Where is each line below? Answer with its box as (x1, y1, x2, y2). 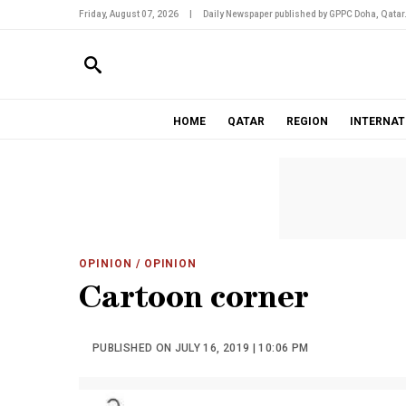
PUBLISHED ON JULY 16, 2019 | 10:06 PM (92, 342, 309, 354)
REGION (285, 115, 328, 128)
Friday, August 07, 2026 (79, 9, 179, 19)
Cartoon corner (79, 285, 309, 317)
